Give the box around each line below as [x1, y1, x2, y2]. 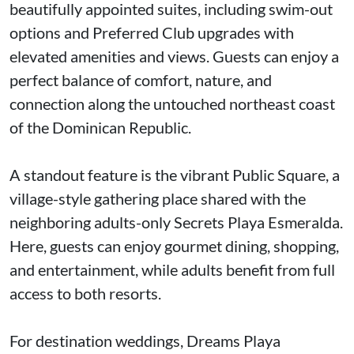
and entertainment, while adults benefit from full [9, 260, 335, 279]
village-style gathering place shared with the [9, 189, 306, 208]
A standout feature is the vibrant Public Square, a [9, 165, 340, 184]
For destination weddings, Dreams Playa [9, 331, 281, 350]
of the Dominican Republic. [9, 118, 191, 137]
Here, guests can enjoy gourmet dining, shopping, [9, 236, 339, 255]
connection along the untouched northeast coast [9, 94, 335, 113]
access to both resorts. [9, 284, 161, 303]
